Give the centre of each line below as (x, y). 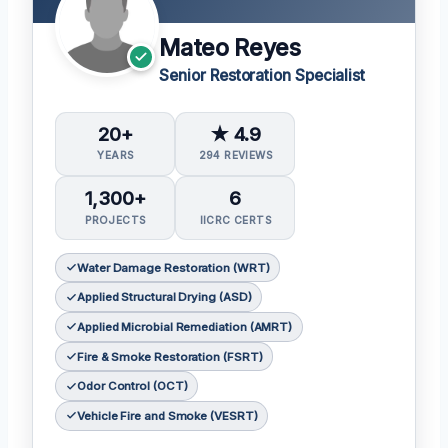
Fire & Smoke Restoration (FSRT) (169, 356)
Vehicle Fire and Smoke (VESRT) (167, 415)
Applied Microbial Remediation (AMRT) (184, 326)
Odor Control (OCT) (132, 386)
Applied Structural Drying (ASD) (164, 297)
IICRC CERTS (235, 219)
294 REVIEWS (235, 155)
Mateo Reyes (230, 48)
